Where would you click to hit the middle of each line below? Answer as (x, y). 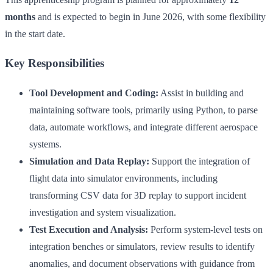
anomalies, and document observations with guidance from (142, 264)
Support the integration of (200, 161)
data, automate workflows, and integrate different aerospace (144, 127)
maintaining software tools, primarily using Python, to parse (144, 110)
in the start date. (35, 34)
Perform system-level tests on (205, 230)
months (20, 16)
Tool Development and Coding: (94, 93)
